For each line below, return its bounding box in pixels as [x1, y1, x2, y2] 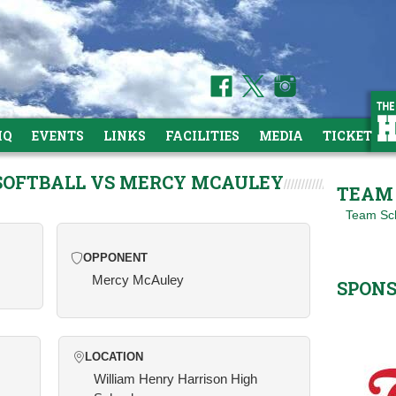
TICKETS [323, 127, 380, 144]
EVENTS [32, 127, 84, 144]
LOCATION [85, 351, 143, 363]
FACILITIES [165, 127, 240, 144]
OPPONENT [82, 252, 148, 264]
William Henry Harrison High [94, 371, 257, 386]
